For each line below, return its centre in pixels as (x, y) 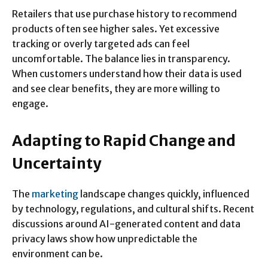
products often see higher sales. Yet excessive (116, 29)
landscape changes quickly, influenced (164, 194)
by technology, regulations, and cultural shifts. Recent (133, 209)
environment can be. (57, 254)
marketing (55, 194)
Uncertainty (57, 164)
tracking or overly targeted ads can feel (101, 44)
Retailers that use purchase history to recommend (124, 14)
